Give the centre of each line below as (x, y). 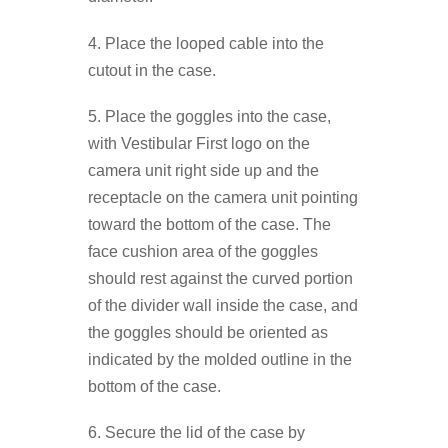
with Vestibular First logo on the (199, 143)
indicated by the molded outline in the (220, 359)
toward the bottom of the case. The (210, 224)
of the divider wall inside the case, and (223, 305)
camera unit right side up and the (204, 170)
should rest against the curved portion (221, 278)
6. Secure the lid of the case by (197, 432)
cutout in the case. (152, 70)
